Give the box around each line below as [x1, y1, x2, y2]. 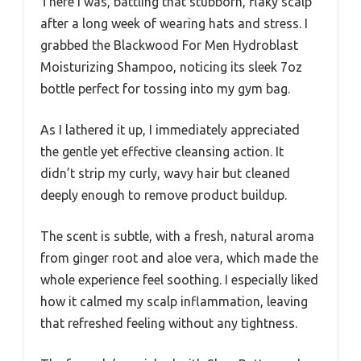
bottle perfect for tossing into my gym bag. [40, 81, 290, 97]
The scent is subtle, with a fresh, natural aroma [40, 229, 314, 244]
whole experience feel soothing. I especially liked [40, 272, 318, 288]
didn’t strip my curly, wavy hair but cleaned [40, 166, 290, 181]
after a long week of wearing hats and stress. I [40, 16, 308, 31]
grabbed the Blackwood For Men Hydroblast [40, 38, 298, 53]
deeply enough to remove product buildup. [40, 188, 287, 203]
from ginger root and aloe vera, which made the [40, 251, 318, 266]
